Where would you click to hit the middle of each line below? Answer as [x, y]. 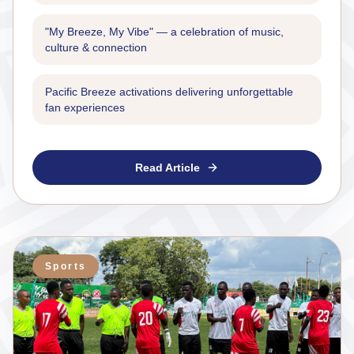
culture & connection [96, 47]
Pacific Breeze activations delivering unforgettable [169, 91]
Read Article [168, 167]
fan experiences [85, 107]
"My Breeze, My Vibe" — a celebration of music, [164, 31]
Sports [66, 266]
